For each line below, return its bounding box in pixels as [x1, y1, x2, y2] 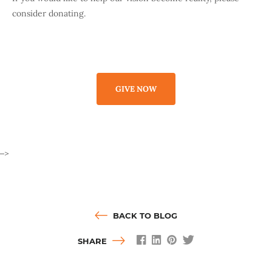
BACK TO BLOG [110, 211, 177, 221]
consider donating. [12, 8, 86, 19]
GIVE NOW [115, 84, 157, 95]
